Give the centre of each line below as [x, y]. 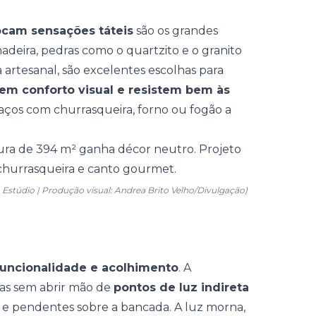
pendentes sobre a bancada [91, 307]
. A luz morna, [207, 307]
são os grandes [176, 31]
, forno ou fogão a [182, 110]
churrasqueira [93, 110]
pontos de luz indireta [181, 287]
